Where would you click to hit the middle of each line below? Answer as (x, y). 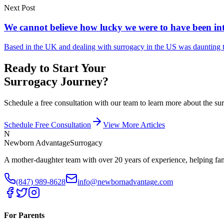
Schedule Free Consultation (47, 124)
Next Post (19, 8)
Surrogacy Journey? (56, 81)
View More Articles (134, 124)
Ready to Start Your (55, 68)
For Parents (24, 215)
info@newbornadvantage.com (125, 181)
